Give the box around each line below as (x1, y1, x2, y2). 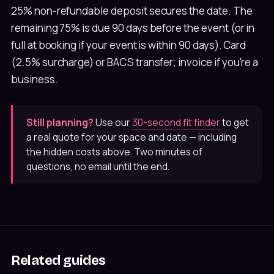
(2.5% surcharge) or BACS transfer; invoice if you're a (11, 54, 259, 69)
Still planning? (26, 115, 94, 129)
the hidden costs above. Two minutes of (26, 144, 202, 158)
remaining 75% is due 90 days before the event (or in (11, 20, 255, 35)
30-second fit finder (132, 115, 220, 129)
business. (11, 72, 58, 86)
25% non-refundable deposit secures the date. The (11, 3, 253, 18)
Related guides (11, 252, 106, 268)
